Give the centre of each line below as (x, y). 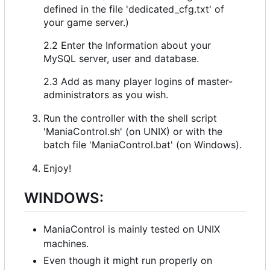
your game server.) (86, 22)
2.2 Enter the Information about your (127, 45)
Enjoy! (57, 168)
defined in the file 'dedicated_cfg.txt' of (134, 9)
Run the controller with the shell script (130, 118)
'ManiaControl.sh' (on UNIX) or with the (133, 131)
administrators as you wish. (106, 94)
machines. (66, 243)
